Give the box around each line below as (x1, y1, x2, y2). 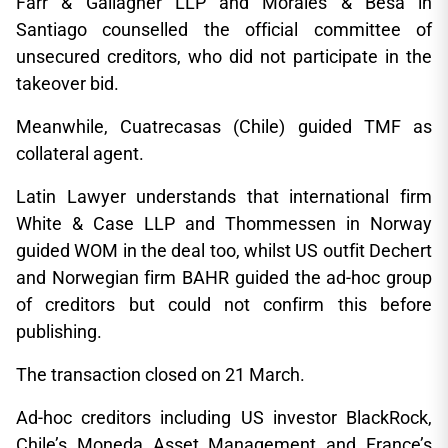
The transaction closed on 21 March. (16, 364, 305, 385)
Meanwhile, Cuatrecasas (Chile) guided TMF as (16, 116, 432, 137)
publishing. (16, 321, 102, 342)
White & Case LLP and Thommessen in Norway (16, 213, 432, 234)
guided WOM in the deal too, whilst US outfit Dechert (16, 240, 432, 261)
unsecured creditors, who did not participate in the (16, 46, 432, 67)
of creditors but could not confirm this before (16, 294, 432, 315)
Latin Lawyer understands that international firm (16, 186, 432, 207)
